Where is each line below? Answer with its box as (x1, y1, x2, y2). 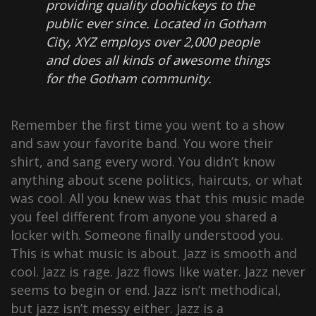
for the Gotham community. (46, 70, 212, 87)
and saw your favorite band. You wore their (11, 135, 273, 152)
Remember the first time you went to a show (11, 116, 284, 133)
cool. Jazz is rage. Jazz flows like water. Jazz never (11, 263, 305, 280)
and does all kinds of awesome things (46, 51, 270, 68)
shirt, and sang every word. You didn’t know (11, 153, 275, 170)
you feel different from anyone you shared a (11, 208, 277, 225)
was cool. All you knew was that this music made (11, 190, 305, 207)
